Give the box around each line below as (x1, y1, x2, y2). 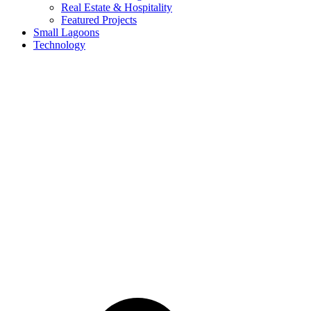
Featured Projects (61, 14, 137, 26)
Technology (33, 39, 85, 51)
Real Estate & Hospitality (61, 1, 172, 13)
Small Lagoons (33, 26, 99, 38)
